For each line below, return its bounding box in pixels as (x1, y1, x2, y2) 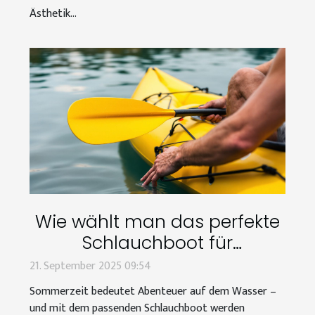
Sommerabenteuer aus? (51, 251, 264, 276)
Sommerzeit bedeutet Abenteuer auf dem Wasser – (30, 281, 276, 301)
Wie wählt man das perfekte (35, 209, 280, 234)
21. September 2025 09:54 (30, 256, 151, 276)
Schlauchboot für (82, 230, 233, 255)
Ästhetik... (30, 4, 77, 23)
